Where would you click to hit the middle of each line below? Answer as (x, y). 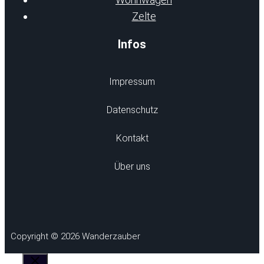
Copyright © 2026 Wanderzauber (75, 236)
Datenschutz (132, 110)
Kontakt (132, 138)
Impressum (132, 81)
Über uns (132, 166)
